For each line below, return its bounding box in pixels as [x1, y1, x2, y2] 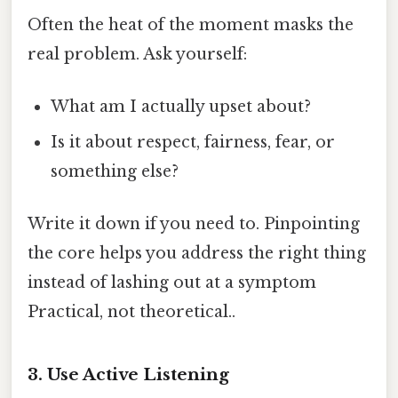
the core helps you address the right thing [28, 243, 366, 264]
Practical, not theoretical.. [28, 302, 235, 322]
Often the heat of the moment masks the [28, 14, 354, 35]
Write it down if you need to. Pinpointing [28, 214, 360, 235]
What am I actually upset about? [51, 96, 312, 116]
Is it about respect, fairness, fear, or [51, 131, 336, 152]
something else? [51, 161, 179, 181]
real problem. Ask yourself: [28, 44, 247, 64]
